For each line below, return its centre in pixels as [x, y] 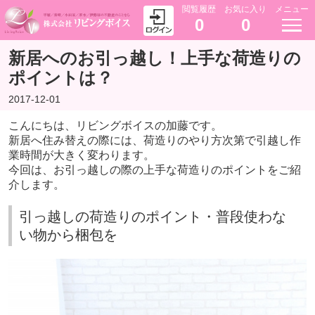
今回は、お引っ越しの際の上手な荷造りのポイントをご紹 [154, 170]
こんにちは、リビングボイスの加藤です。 [115, 126]
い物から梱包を [68, 235]
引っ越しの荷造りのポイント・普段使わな [152, 217]
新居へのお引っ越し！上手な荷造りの [154, 58]
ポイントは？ [60, 78]
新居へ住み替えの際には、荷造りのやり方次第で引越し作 [154, 141]
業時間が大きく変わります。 [81, 155]
